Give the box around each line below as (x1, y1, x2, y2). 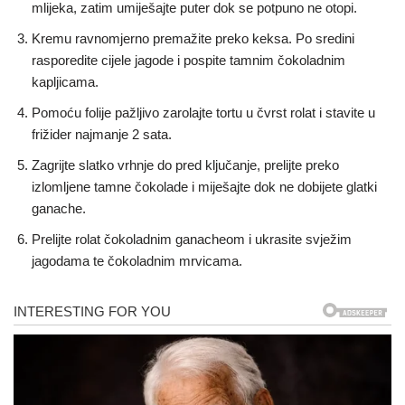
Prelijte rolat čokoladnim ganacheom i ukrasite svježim (32, 231, 352, 247)
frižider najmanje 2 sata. (32, 126, 172, 142)
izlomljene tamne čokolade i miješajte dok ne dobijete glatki (32, 178, 377, 194)
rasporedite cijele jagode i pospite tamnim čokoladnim (32, 52, 345, 68)
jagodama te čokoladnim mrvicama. (32, 252, 242, 268)
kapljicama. (32, 73, 99, 89)
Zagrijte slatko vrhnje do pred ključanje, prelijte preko (32, 156, 339, 173)
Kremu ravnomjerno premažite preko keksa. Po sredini (32, 30, 354, 46)
